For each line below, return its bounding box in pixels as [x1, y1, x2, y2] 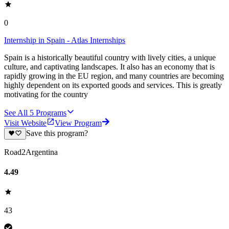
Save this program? [26, 129, 88, 138]
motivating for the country [4, 90, 88, 99]
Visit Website [4, 119, 47, 128]
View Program [55, 119, 102, 128]
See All [4, 108, 28, 118]
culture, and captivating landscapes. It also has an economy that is [4, 62, 215, 72]
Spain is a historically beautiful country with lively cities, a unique [4, 53, 216, 62]
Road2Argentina [4, 147, 58, 156]
